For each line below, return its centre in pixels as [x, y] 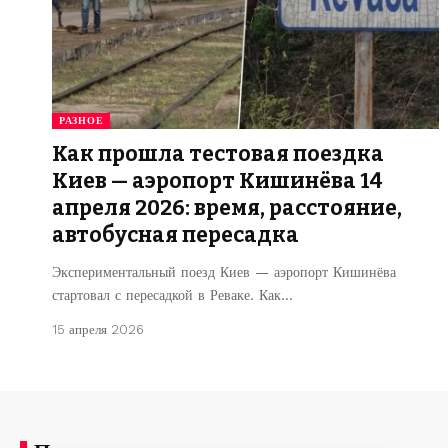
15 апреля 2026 [98, 329]
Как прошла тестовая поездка [218, 153]
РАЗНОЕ [81, 120]
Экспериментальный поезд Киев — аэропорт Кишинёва [224, 271]
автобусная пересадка [175, 234]
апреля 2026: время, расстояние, [227, 207]
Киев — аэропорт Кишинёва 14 [217, 180]
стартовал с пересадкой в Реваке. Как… [172, 294]
